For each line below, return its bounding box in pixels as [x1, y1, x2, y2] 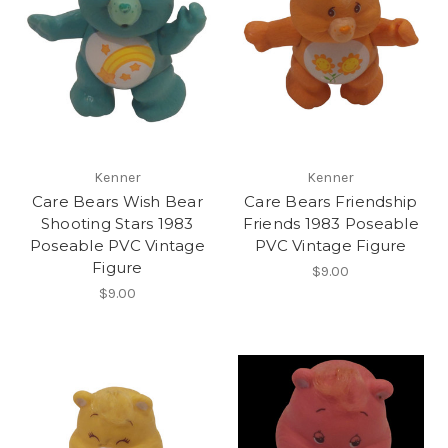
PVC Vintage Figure [255, 235, 407, 255]
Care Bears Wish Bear [31, 191, 203, 211]
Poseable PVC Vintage [29, 235, 205, 255]
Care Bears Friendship [244, 191, 418, 211]
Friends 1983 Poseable [242, 213, 419, 233]
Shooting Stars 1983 [40, 213, 194, 233]
